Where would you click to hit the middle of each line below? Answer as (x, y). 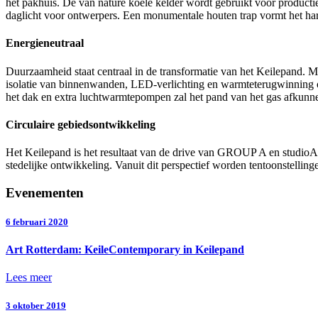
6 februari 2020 (37, 221)
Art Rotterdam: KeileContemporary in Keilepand (125, 250)
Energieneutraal (45, 43)
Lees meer (29, 278)
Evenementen (45, 192)
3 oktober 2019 (36, 305)
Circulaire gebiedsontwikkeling (81, 124)
